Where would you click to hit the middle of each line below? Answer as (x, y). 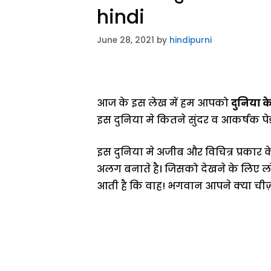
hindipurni (191, 40)
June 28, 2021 (126, 40)
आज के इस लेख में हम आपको (164, 103)
